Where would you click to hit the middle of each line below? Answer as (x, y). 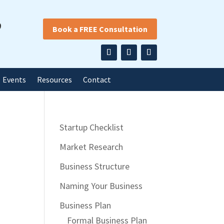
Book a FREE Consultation (100, 29)
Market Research (91, 147)
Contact (97, 80)
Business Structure (95, 166)
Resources (55, 80)
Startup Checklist (92, 127)
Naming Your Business (101, 186)
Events (14, 80)
